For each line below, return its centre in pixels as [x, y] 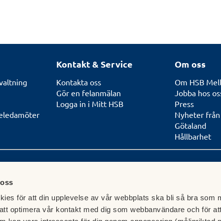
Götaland [190, 126]
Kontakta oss [79, 82]
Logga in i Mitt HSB [90, 104]
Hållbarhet [193, 136]
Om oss [190, 64]
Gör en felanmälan [89, 93]
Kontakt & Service [94, 64]
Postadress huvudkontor [109, 192]
